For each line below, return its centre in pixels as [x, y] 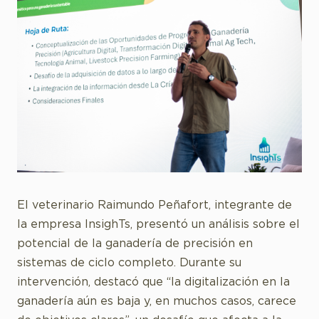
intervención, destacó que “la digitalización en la [153, 282]
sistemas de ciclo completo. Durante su [129, 263]
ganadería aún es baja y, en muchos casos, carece [157, 301]
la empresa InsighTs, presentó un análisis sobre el [158, 224]
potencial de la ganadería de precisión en [135, 244]
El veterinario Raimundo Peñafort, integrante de [155, 205]
